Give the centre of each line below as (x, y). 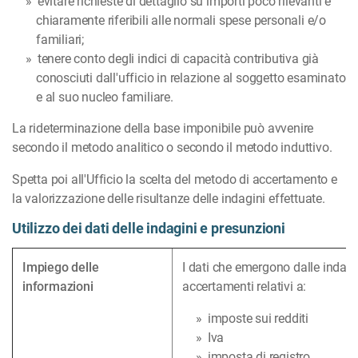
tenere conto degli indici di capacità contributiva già (178, 59)
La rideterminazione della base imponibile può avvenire (163, 129)
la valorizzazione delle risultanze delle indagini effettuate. (169, 199)
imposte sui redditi (258, 319)
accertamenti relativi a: (245, 287)
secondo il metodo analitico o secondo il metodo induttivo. (172, 148)
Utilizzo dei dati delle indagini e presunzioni (149, 229)
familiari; (60, 40)
